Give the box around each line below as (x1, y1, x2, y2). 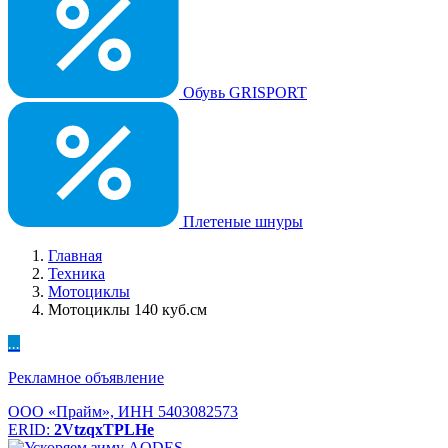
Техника (48, 265, 105, 282)
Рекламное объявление (8, 369, 164, 386)
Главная (48, 247, 102, 264)
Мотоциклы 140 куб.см (48, 301, 207, 318)
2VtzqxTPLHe (54, 421, 154, 438)
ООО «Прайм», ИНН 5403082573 (8, 403, 238, 420)
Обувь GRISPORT (179, 84, 307, 101)
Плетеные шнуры (179, 213, 303, 230)
